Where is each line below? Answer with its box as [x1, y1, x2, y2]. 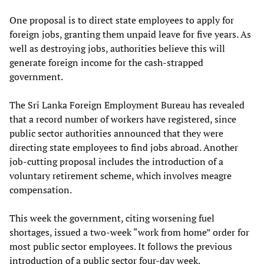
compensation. [9, 183, 72, 197]
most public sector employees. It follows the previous [9, 240, 232, 253]
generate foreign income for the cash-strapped [9, 56, 203, 70]
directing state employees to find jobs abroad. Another [9, 141, 238, 154]
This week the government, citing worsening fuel [9, 212, 214, 225]
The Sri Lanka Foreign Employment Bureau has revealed [9, 98, 245, 112]
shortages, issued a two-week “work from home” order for [9, 226, 249, 239]
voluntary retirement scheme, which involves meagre [9, 169, 232, 183]
